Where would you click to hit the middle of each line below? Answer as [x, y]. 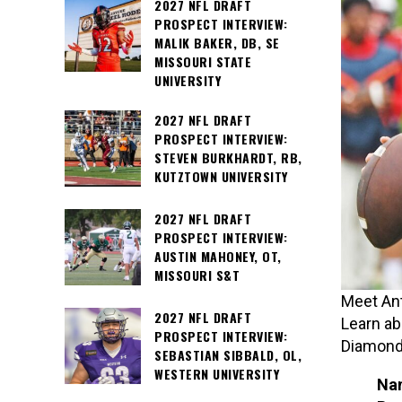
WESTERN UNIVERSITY [217, 374]
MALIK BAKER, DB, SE [217, 43]
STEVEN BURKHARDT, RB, [228, 158]
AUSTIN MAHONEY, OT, [218, 257]
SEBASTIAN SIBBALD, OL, [228, 355]
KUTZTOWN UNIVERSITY [221, 177]
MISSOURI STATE [203, 61]
